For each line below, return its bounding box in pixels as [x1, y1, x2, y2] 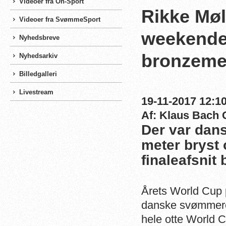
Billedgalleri [19, 70, 57, 78]
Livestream [19, 88, 53, 96]
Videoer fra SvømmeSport [19, 16, 100, 23]
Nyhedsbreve [19, 34, 60, 41]
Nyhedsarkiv [19, 52, 58, 60]
